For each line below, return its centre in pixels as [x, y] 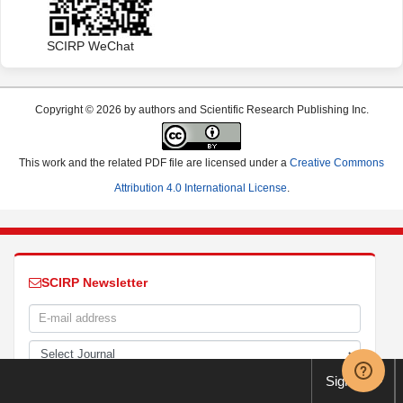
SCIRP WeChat [90, 45]
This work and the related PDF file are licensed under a [154, 162]
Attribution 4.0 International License [200, 188]
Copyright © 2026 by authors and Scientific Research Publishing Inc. [201, 109]
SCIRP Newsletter [94, 282]
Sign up [348, 381]
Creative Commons [337, 162]
